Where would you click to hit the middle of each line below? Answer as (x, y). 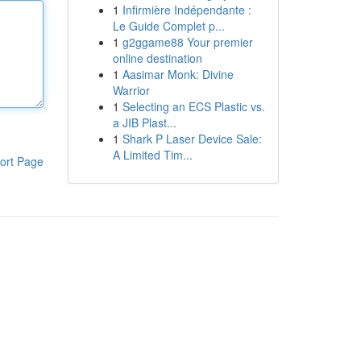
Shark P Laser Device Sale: (192, 139)
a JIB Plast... (144, 122)
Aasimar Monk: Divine (178, 74)
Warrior (131, 90)
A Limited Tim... (152, 155)
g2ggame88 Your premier (187, 42)
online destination (157, 58)
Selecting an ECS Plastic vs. (193, 106)
